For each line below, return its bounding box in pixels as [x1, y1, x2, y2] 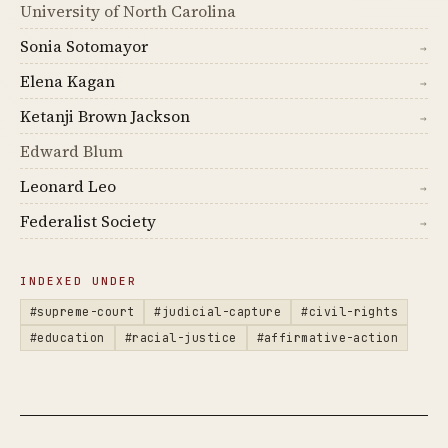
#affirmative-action [256, 330, 399, 345]
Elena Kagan [20, 70, 115, 92]
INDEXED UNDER [20, 274, 137, 288]
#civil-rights [301, 304, 399, 319]
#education [30, 330, 105, 345]
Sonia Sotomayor [20, 35, 148, 57]
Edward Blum [20, 140, 123, 162]
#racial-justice [124, 330, 237, 345]
